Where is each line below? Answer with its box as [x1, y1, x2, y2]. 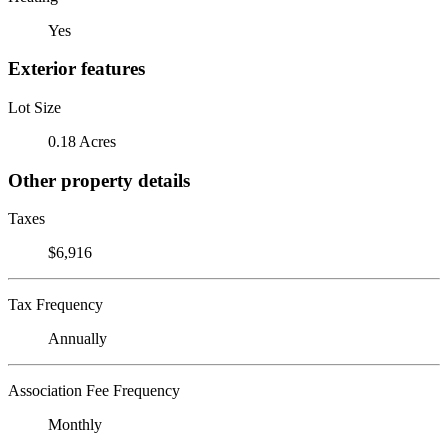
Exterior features [8, 58, 145, 80]
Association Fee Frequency [8, 382, 180, 400]
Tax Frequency [8, 296, 103, 314]
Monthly [48, 416, 102, 434]
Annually [48, 330, 107, 348]
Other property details [8, 169, 190, 191]
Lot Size [8, 98, 61, 116]
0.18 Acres [48, 132, 116, 150]
